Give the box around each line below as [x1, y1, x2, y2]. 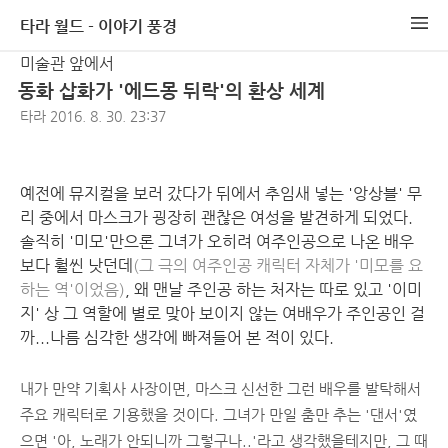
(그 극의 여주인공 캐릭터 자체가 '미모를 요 [133, 256, 423, 275]
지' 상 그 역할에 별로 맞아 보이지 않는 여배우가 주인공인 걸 [20, 304, 425, 323]
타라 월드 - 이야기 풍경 [20, 17, 177, 36]
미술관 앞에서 [20, 54, 114, 73]
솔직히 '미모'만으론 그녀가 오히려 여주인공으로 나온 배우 [20, 232, 414, 251]
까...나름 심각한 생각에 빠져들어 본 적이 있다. [20, 328, 334, 347]
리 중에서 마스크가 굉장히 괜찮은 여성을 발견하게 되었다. [20, 208, 413, 227]
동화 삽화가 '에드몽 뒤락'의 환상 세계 [18, 80, 325, 101]
